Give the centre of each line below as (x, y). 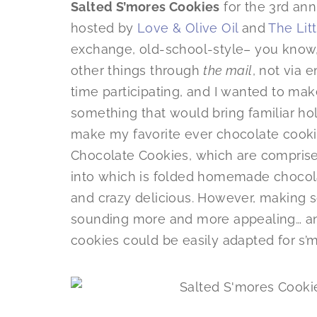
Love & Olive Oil (188, 28)
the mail (228, 71)
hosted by (104, 28)
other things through (137, 71)
